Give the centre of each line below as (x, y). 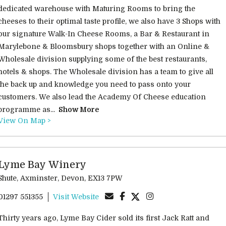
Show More (79, 109)
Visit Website (76, 197)
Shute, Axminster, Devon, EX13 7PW (105, 178)
